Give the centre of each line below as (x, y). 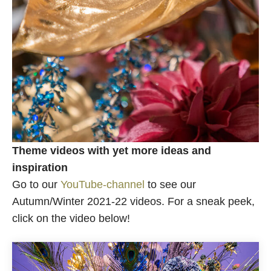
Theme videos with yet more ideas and (112, 151)
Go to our (36, 184)
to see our (170, 184)
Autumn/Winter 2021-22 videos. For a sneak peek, (133, 201)
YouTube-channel (103, 184)
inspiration (40, 168)
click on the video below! (71, 218)
